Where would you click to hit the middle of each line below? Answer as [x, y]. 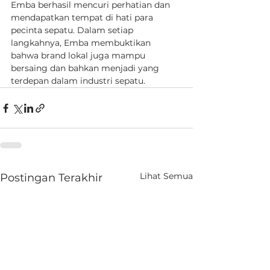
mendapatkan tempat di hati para [83, 17]
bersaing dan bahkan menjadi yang [86, 68]
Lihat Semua [166, 176]
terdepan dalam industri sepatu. [78, 81]
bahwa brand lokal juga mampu [79, 55]
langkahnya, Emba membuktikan [82, 43]
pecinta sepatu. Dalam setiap [73, 30]
